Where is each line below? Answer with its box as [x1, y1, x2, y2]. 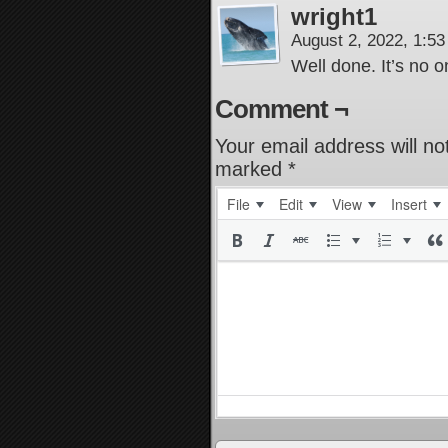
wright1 [291, 3, 377, 30]
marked [215, 158, 288, 180]
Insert [391, 194, 427, 214]
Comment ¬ [215, 94, 348, 124]
